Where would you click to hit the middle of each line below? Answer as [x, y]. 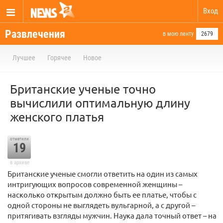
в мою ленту [178, 34]
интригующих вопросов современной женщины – [95, 184]
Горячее [59, 58]
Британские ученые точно [83, 89]
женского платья [57, 117]
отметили [19, 139]
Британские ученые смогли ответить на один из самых [103, 173]
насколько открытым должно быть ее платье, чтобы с [102, 194]
